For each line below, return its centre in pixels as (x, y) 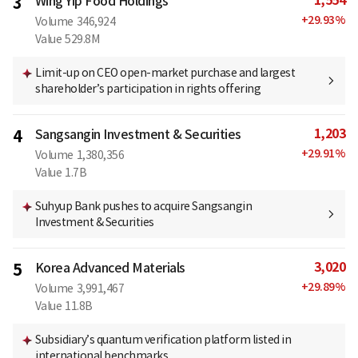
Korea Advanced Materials (110, 268)
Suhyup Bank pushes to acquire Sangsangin (143, 207)
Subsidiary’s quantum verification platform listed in (163, 340)
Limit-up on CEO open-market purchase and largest (165, 73)
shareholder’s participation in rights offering (148, 89)
